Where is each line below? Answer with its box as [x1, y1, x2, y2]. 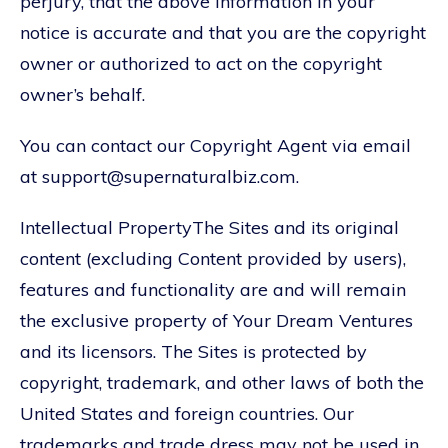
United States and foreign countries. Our [20, 401, 354, 425]
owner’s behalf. [20, 82, 145, 106]
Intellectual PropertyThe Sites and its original [20, 215, 399, 239]
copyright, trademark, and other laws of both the [20, 370, 424, 394]
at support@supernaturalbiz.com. [20, 164, 299, 188]
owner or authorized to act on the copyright [20, 51, 382, 75]
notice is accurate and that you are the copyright [20, 20, 426, 44]
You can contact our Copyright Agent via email [20, 133, 411, 157]
